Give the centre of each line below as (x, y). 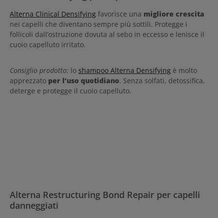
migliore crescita (174, 14)
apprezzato (29, 80)
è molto (184, 70)
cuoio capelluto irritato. (48, 44)
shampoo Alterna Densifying (125, 70)
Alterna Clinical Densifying (53, 14)
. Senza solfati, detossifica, (162, 80)
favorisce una (120, 14)
